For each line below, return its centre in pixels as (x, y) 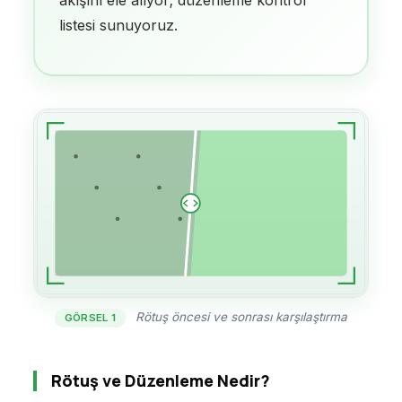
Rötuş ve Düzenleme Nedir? (160, 381)
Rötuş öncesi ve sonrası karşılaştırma (240, 317)
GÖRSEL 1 (90, 318)
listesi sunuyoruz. (119, 25)
